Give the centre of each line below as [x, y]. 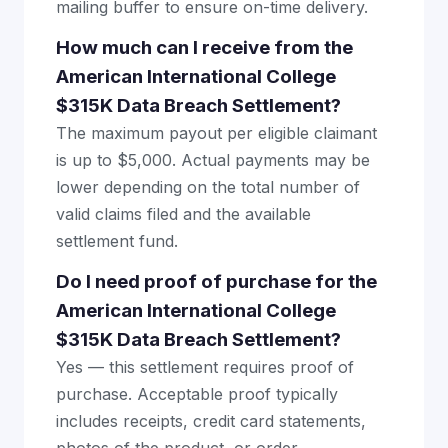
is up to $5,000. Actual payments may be [213, 160]
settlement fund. [117, 241]
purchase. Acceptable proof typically [197, 394]
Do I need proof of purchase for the [216, 281]
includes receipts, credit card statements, [211, 421]
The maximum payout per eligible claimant [216, 133]
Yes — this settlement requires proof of [205, 367]
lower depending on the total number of [208, 187]
